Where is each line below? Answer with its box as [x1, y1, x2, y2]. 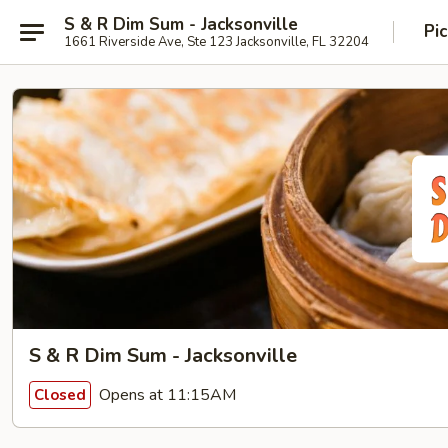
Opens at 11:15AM [95, 383, 236, 406]
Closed [34, 384, 86, 405]
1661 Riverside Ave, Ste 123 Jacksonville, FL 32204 [64, 32, 369, 51]
